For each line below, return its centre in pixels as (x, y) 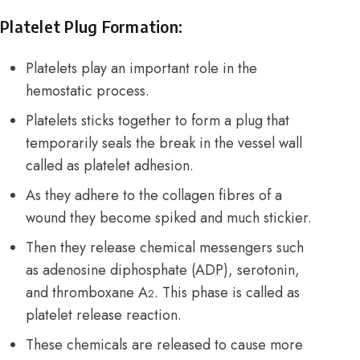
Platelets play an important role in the (141, 69)
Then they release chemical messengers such (165, 248)
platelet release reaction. (104, 315)
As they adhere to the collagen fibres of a (154, 196)
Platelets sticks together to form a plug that (157, 121)
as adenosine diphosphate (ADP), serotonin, (163, 270)
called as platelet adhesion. (110, 166)
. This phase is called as (227, 293)
